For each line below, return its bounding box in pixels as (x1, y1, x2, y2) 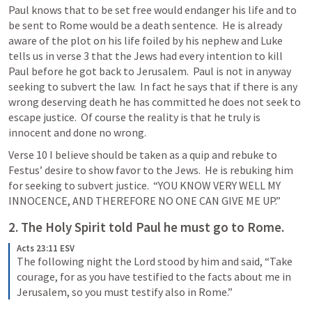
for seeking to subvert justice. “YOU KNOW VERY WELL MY (8, 178, 281, 192)
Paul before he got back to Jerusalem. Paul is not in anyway (8, 64, 291, 78)
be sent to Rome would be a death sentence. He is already (8, 18, 282, 32)
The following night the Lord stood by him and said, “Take (17, 254, 292, 268)
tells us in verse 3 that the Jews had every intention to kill (8, 49, 283, 63)
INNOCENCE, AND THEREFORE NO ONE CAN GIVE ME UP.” (8, 194, 281, 208)
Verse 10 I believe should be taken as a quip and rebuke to (8, 148, 277, 162)
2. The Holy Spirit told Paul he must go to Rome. (8, 219, 284, 235)
